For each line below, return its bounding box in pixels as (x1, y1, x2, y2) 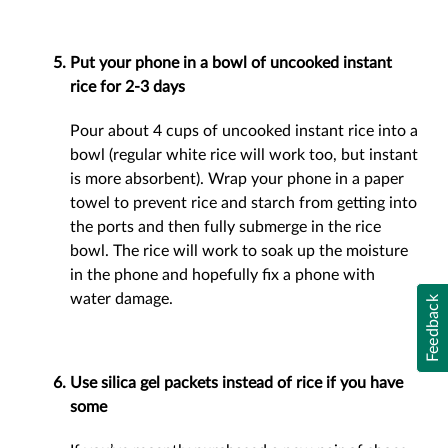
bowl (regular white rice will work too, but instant (70, 147, 418, 163)
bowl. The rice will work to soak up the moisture (70, 243, 408, 259)
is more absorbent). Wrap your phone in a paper (70, 171, 404, 187)
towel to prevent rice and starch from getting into (70, 195, 417, 211)
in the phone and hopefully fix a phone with (70, 267, 375, 283)
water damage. (70, 291, 173, 307)
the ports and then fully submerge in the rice (70, 219, 381, 235)
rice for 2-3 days (70, 79, 185, 95)
